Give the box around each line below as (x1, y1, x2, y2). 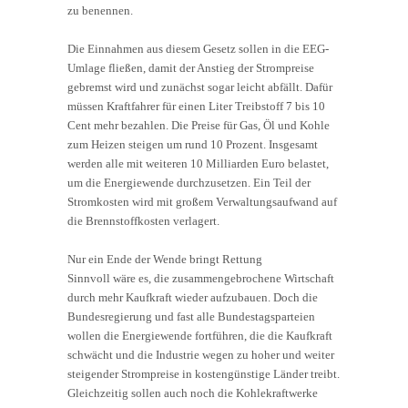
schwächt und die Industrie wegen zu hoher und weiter (67, 347, 334, 362)
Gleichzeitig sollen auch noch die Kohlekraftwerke (67, 385, 318, 400)
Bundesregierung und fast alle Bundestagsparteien (67, 309, 315, 323)
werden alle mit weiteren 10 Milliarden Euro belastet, (67, 156, 329, 170)
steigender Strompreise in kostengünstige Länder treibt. (67, 366, 340, 381)
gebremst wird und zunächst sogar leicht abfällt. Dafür (67, 79, 332, 94)
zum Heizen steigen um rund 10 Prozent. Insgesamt (67, 137, 318, 151)
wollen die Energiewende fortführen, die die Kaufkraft (67, 328, 332, 342)
